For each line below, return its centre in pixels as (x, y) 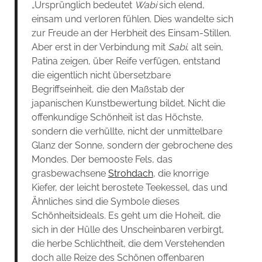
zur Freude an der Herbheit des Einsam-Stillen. (131, 33)
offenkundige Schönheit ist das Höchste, (117, 117)
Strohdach (130, 173)
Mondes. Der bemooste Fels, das (102, 159)
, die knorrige (181, 173)
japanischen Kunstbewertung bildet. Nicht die (128, 103)
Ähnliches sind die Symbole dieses (105, 201)
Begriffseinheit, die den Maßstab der (108, 89)
